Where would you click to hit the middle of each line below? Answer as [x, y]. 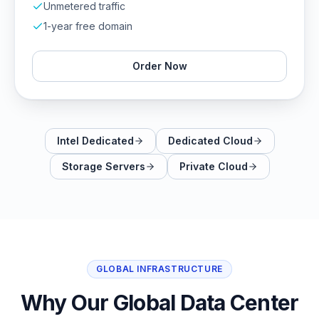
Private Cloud [213, 166]
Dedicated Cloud [210, 141]
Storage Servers [103, 166]
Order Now [159, 66]
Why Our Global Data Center [159, 303]
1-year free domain [88, 26]
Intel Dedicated [95, 141]
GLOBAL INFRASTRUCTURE [159, 269]
